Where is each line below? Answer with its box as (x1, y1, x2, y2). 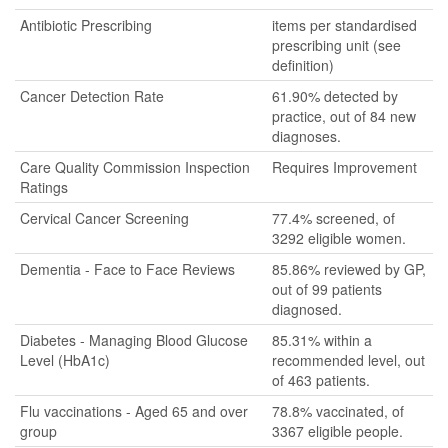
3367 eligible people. (272, 421, 403, 441)
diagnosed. (272, 299, 342, 319)
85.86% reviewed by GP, (272, 259, 426, 279)
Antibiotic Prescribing (20, 15, 152, 35)
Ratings (20, 177, 68, 197)
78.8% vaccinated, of (272, 401, 404, 421)
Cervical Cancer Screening (20, 208, 189, 228)
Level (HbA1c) (20, 350, 110, 370)
